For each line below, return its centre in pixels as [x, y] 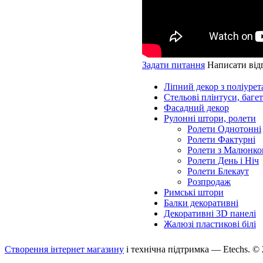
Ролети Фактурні [221, 139]
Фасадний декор [196, 108]
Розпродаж [209, 182]
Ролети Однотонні [224, 129]
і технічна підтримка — [173, 249]
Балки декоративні [201, 203]
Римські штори [194, 192]
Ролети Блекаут [218, 171]
